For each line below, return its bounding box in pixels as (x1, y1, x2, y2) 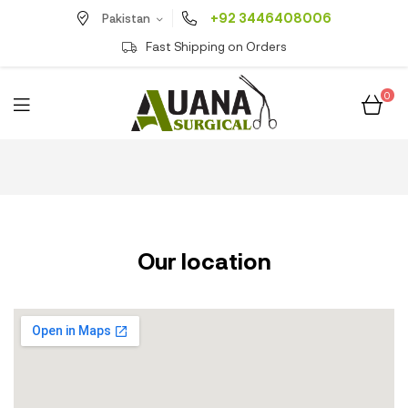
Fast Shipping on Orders (145, 39, 287, 54)
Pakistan (101, 11, 150, 25)
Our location (137, 246, 271, 274)
